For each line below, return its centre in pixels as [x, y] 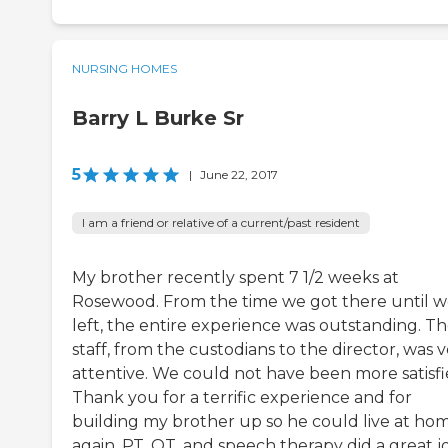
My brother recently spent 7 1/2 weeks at [235, 278]
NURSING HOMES [124, 69]
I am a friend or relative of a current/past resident [221, 223]
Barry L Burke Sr [158, 118]
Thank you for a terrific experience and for [242, 398]
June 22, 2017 [239, 175]
